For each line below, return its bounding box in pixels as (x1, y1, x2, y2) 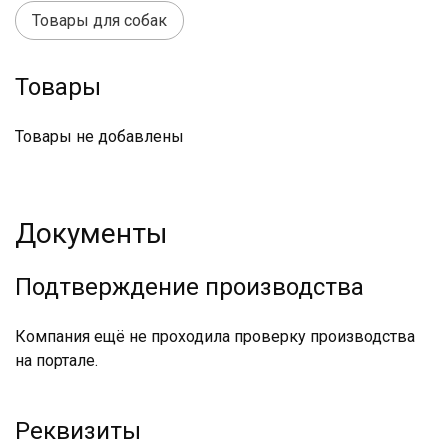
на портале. (15, 351, 98, 370)
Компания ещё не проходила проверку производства (15, 327, 415, 346)
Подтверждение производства (15, 273, 364, 301)
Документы (15, 217, 168, 250)
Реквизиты (15, 417, 141, 445)
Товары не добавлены (15, 127, 184, 146)
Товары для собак (32, 11, 167, 30)
